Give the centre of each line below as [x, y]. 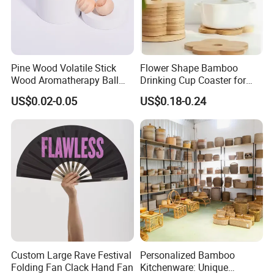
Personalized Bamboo [187, 255]
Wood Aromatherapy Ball [65, 80]
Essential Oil [38, 93]
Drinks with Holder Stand [193, 93]
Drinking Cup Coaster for [193, 80]
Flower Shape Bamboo [189, 68]
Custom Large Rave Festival [72, 255]
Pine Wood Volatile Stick [64, 68]
